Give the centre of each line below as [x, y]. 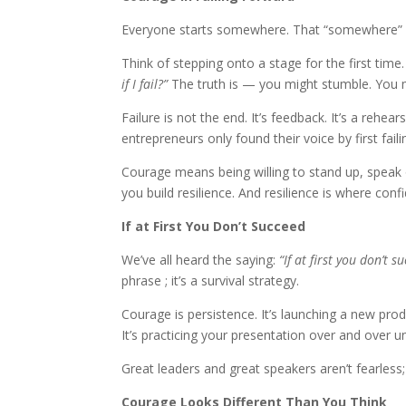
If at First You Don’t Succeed [214, 227]
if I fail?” [145, 84]
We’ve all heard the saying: [201, 260]
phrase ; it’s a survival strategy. [211, 281]
